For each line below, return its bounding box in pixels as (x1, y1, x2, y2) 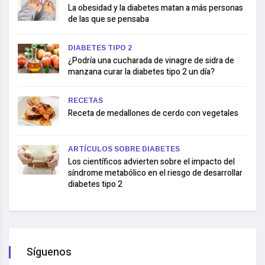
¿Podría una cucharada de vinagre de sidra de (68, 54, 234, 67)
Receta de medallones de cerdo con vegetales (68, 106, 238, 119)
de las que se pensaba (68, 12, 149, 25)
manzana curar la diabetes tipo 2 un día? (68, 65, 215, 78)
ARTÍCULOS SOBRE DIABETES (68, 144, 180, 153)
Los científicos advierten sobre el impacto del (68, 155, 235, 168)
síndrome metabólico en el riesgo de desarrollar (68, 166, 243, 179)
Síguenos (27, 244, 72, 260)
